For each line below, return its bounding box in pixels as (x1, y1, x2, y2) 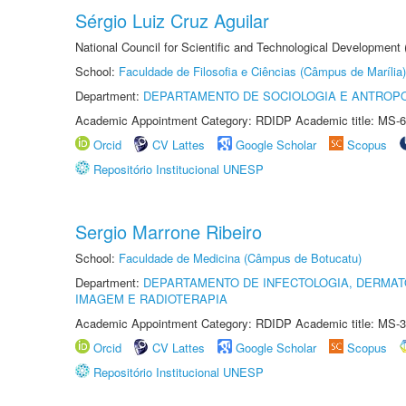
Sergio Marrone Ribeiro (75, 218, 262, 245)
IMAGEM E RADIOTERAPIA (75, 290, 227, 307)
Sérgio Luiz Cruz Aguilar (75, 7, 269, 34)
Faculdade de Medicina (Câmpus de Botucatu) (119, 249, 362, 266)
